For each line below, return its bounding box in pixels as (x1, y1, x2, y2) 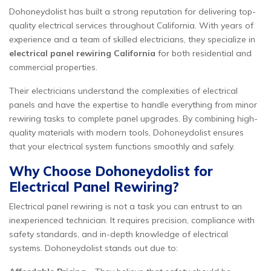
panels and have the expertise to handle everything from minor (9, 99, 257, 110)
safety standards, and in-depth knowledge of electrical (9, 229, 228, 240)
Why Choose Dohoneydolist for (9, 163, 213, 180)
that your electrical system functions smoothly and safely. (9, 141, 235, 152)
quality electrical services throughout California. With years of (9, 20, 253, 31)
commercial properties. (9, 62, 97, 73)
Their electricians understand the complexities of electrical (9, 85, 238, 96)
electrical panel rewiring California (9, 48, 155, 59)
